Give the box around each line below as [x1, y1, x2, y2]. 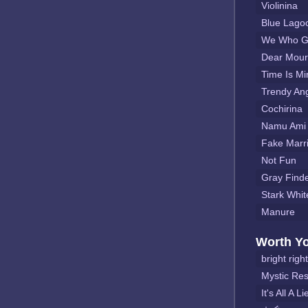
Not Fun [261, 155, 296, 166]
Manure [261, 206, 295, 217]
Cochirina [261, 103, 302, 114]
